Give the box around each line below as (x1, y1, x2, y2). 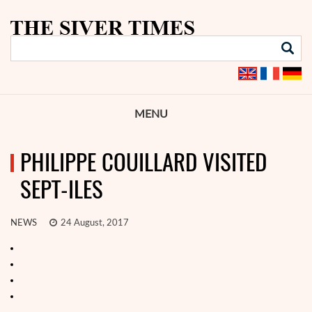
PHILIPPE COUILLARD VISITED (20, 146, 267, 178)
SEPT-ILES (20, 173, 103, 205)
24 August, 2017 (58, 219, 129, 228)
